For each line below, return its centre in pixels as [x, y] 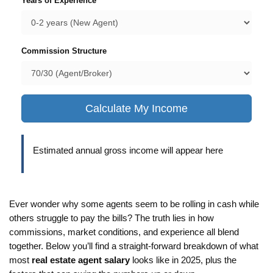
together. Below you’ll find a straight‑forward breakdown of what [134, 246]
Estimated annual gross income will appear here [128, 151]
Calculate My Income [136, 109]
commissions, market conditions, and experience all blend [124, 232]
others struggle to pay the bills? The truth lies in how [112, 218]
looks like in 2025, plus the [183, 261]
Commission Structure [64, 51]
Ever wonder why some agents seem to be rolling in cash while [134, 204]
